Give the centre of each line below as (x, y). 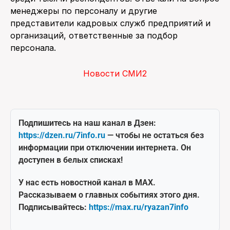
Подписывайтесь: (54, 207)
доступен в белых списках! (71, 160)
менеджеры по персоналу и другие (84, 11)
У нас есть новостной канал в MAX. (87, 182)
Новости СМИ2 (115, 73)
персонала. (33, 47)
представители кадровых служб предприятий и (110, 23)
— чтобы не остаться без (155, 135)
